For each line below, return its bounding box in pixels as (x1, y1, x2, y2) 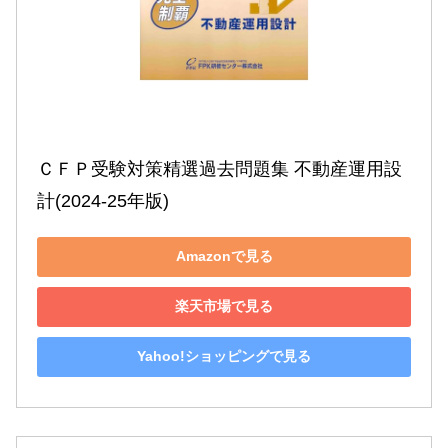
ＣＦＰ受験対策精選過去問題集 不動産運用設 (37, 158, 402, 179)
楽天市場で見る (175, 298, 273, 315)
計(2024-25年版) (37, 190, 169, 211)
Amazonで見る (175, 248, 273, 265)
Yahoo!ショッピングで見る (137, 348, 311, 365)
